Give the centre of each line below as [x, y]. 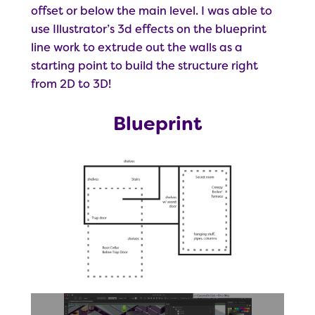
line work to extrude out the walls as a [137, 47]
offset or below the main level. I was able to [152, 11]
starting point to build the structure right [144, 65]
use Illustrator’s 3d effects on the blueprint [149, 29]
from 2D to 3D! [71, 84]
